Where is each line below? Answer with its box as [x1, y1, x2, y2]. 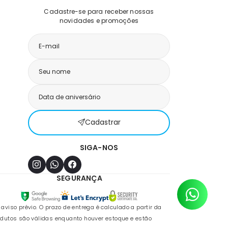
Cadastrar [84, 117, 121, 128]
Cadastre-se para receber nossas [44, 7, 154, 16]
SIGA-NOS [79, 142, 119, 153]
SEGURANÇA [56, 173, 102, 183]
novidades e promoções [59, 16, 139, 25]
